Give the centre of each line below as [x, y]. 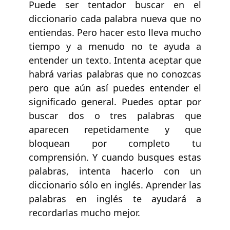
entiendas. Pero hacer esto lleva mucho [115, 32]
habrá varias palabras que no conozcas [115, 74]
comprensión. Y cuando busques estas [115, 157]
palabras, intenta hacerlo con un [115, 171]
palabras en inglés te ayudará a [115, 198]
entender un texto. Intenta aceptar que [115, 60]
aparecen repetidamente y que [115, 129]
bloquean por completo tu [115, 143]
